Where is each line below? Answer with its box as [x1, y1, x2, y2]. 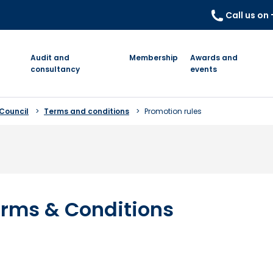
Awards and [190, 52, 238, 63]
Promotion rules [144, 106, 202, 116]
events [190, 64, 218, 74]
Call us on [225, 9, 271, 21]
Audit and [30, 52, 69, 63]
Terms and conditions [44, 106, 129, 116]
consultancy [30, 64, 80, 74]
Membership [129, 52, 179, 63]
